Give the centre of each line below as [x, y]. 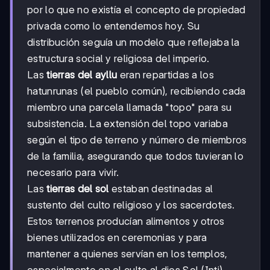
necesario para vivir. [73, 173]
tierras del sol [78, 189]
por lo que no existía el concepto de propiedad [137, 10]
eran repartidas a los [165, 75]
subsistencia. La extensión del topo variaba [127, 124]
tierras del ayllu [82, 75]
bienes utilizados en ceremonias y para [117, 238]
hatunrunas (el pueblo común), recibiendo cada [137, 91]
